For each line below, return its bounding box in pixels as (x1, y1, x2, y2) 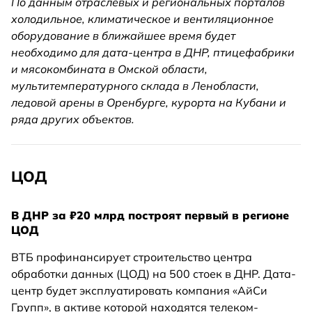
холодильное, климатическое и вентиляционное (11, 12, 274, 26)
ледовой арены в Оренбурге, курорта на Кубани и (11, 95, 286, 110)
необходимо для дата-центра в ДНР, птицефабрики (11, 45, 295, 60)
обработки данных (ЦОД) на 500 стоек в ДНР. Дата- (11, 267, 296, 281)
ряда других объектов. (11, 112, 134, 127)
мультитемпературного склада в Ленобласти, (11, 79, 259, 93)
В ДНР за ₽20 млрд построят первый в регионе (11, 208, 289, 223)
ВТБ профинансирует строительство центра (11, 250, 252, 265)
